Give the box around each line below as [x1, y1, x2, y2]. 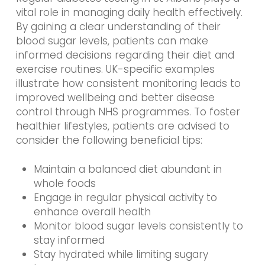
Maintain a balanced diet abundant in [33, 162, 222, 177]
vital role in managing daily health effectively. [15, 5, 243, 20]
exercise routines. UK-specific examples [15, 62, 215, 76]
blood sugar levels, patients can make [15, 33, 208, 48]
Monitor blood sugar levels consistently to [33, 219, 243, 234]
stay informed [33, 233, 105, 248]
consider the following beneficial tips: [15, 132, 202, 147]
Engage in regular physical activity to [33, 190, 217, 205]
